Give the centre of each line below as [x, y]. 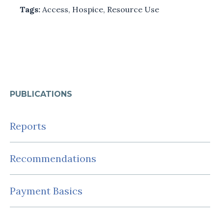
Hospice [88, 9]
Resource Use [133, 9]
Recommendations [53, 158]
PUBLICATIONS [41, 94]
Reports [28, 126]
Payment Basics [46, 191]
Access [55, 9]
